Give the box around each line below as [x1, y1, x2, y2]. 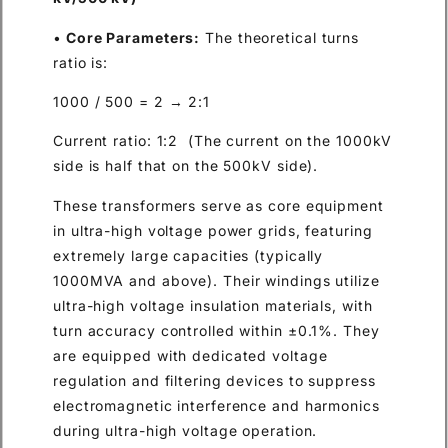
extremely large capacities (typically [53, 246, 324, 264]
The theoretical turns [200, 28, 360, 46]
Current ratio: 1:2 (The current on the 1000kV [53, 132, 393, 150]
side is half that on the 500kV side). [53, 157, 319, 175]
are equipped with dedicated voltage [53, 346, 328, 364]
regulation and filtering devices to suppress [53, 371, 376, 389]
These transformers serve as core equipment [53, 196, 384, 214]
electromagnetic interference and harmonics [53, 396, 380, 414]
